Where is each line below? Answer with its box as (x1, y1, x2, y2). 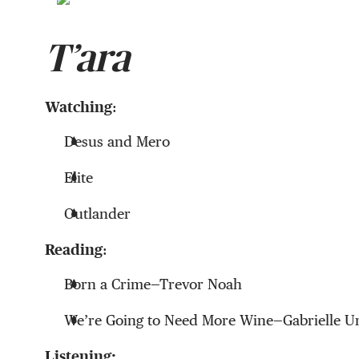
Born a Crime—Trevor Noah (64, 276, 242, 293)
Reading (45, 241, 103, 259)
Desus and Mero (64, 133, 170, 151)
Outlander (64, 205, 131, 223)
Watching (45, 99, 112, 116)
